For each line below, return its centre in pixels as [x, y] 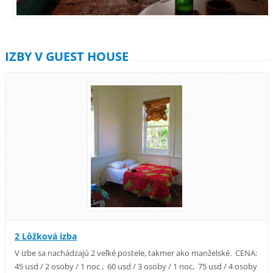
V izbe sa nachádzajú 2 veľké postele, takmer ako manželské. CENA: [136, 253]
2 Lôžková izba [46, 236]
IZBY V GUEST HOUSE [67, 57]
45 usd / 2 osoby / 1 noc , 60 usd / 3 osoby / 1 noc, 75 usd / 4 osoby [136, 266]
